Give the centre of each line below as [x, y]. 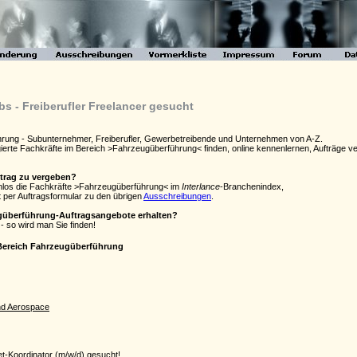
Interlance [201, 186]
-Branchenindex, [252, 186]
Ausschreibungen [177, 196]
